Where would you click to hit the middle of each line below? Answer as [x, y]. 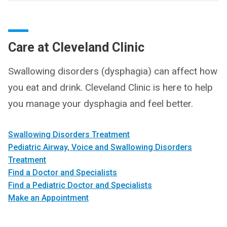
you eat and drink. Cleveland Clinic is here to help [110, 87]
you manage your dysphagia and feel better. [101, 103]
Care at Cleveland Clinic [76, 47]
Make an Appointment [48, 198]
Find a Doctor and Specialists [63, 172]
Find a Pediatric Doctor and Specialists [80, 185]
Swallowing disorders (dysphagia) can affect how [113, 71]
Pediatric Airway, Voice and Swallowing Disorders [100, 147]
